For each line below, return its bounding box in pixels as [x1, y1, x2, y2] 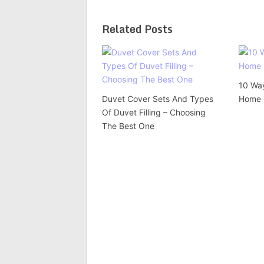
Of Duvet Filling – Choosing [102, 107, 206, 117]
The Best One [102, 121, 154, 131]
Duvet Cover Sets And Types [102, 94, 213, 104]
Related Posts [102, 20, 173, 38]
